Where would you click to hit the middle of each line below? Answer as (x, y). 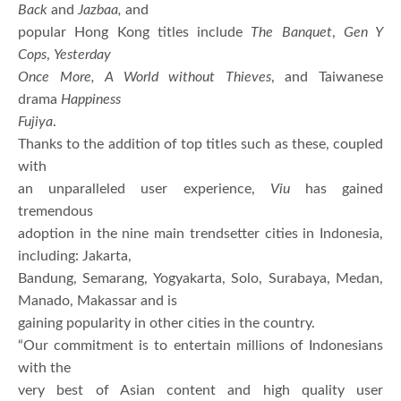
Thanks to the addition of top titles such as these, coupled (200, 145)
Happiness (91, 100)
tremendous (55, 212)
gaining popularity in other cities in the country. (166, 324)
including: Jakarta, (75, 256)
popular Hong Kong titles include (135, 33)
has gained (337, 189)
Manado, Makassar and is (98, 301)
